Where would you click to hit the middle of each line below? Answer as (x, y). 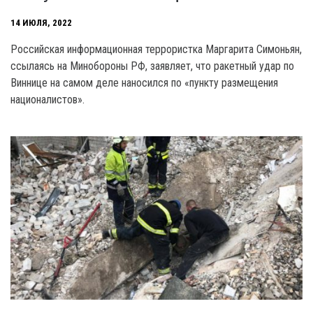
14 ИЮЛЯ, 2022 (41, 22)
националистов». (48, 99)
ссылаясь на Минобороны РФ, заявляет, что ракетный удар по (152, 66)
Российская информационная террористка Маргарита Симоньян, (156, 49)
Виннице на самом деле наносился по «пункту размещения (144, 82)
